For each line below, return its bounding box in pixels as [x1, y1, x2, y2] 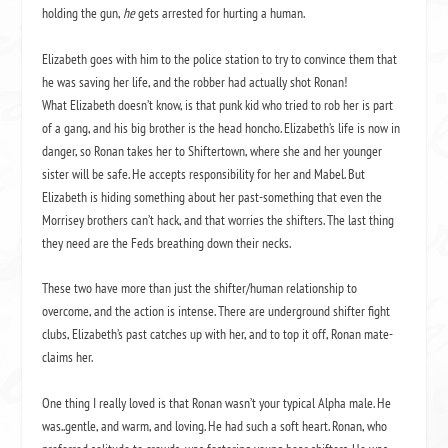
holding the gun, [42, 4, 124, 23]
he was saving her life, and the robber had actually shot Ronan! [42, 72, 348, 91]
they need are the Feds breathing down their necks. [42, 233, 292, 252]
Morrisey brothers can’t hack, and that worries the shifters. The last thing [42, 210, 395, 229]
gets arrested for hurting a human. [135, 4, 306, 23]
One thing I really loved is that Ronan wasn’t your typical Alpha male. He [42, 393, 392, 412]
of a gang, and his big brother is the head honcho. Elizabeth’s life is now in [42, 118, 401, 137]
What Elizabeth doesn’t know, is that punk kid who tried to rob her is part [42, 95, 394, 114]
